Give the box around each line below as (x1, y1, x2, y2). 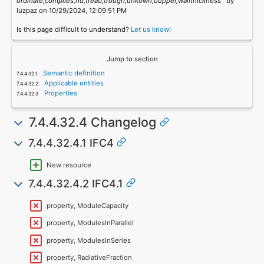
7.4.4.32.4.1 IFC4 (25, 136, 117, 150)
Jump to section (106, 54, 158, 63)
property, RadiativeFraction (47, 253, 133, 262)
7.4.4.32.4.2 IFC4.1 (25, 177, 126, 190)
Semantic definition (41, 69, 105, 78)
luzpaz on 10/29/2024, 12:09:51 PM (16, 6, 127, 15)
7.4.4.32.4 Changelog (25, 114, 160, 130)
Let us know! (130, 25, 171, 34)
